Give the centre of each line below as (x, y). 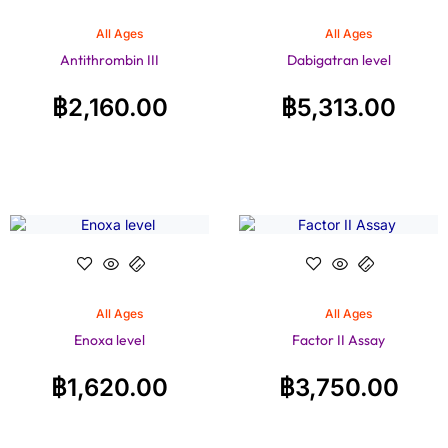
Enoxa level (109, 339)
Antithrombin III (109, 59)
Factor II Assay (338, 339)
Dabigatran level (338, 59)
